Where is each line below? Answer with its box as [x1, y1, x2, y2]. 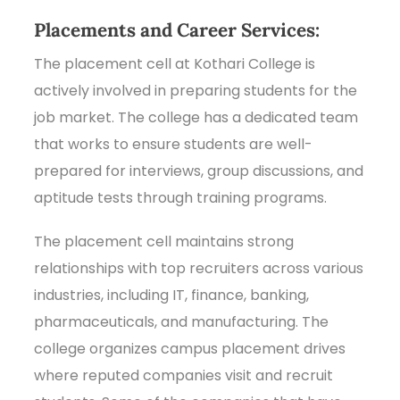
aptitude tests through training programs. [34, 187, 328, 208]
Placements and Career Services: [34, 18, 321, 43]
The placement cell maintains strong [34, 230, 295, 252]
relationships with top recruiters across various [34, 257, 364, 279]
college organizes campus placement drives [34, 337, 346, 359]
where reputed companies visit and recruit [34, 364, 334, 386]
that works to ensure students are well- [34, 133, 313, 154]
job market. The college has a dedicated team [34, 106, 359, 128]
